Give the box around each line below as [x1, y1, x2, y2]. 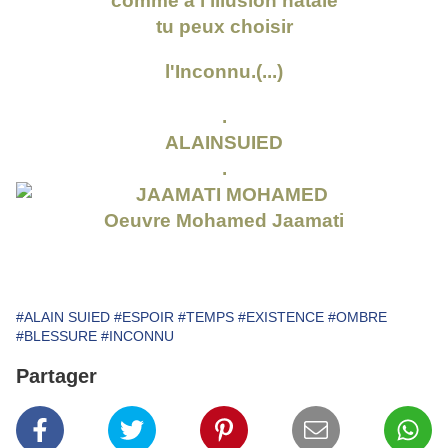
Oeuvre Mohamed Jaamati [104, 210, 344, 232]
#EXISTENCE [238, 309, 324, 326]
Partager [16, 365, 97, 388]
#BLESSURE [16, 328, 97, 345]
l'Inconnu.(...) [165, 61, 283, 83]
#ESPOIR [114, 309, 174, 326]
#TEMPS [178, 309, 234, 326]
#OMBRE [328, 309, 387, 326]
